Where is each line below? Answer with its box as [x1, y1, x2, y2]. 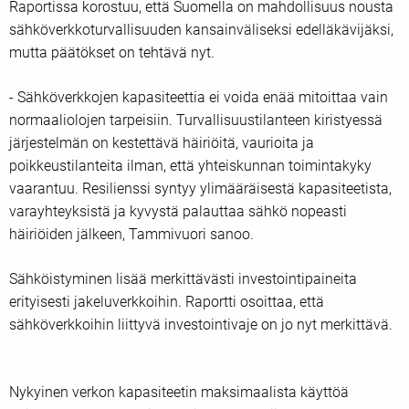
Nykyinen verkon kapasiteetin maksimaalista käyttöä [9, 383, 349, 401]
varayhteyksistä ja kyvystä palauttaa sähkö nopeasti [9, 202, 347, 220]
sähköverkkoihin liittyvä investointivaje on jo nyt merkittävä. [9, 315, 396, 333]
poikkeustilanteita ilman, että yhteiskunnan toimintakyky [9, 156, 372, 174]
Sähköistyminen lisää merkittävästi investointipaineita [9, 269, 357, 288]
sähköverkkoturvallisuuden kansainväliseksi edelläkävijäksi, [9, 20, 393, 38]
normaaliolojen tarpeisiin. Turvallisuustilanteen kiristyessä [9, 110, 383, 129]
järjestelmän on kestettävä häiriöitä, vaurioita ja [9, 133, 314, 152]
